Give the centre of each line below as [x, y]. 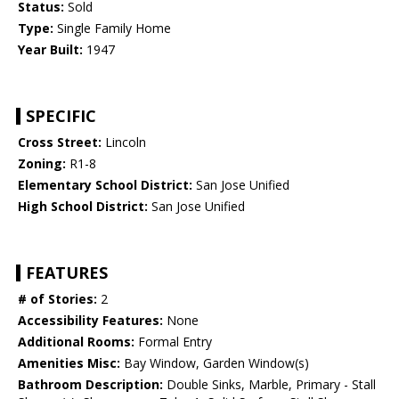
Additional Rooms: [76, 342]
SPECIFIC [61, 116]
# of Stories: [57, 299]
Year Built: [50, 50]
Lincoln [124, 142]
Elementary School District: [105, 185]
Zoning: [42, 164]
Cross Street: [60, 142]
